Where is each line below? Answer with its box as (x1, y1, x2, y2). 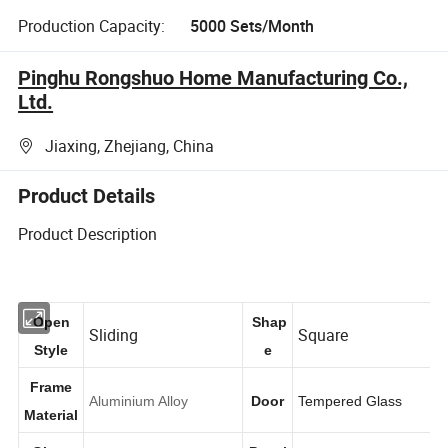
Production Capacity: (18, 14, 166, 37)
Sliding (90, 344, 140, 367)
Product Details (18, 184, 156, 209)
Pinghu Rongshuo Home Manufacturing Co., (18, 65, 409, 90)
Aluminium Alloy (90, 414, 191, 431)
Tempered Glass (301, 414, 407, 431)
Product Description (18, 222, 158, 245)
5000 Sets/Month (189, 14, 314, 37)
